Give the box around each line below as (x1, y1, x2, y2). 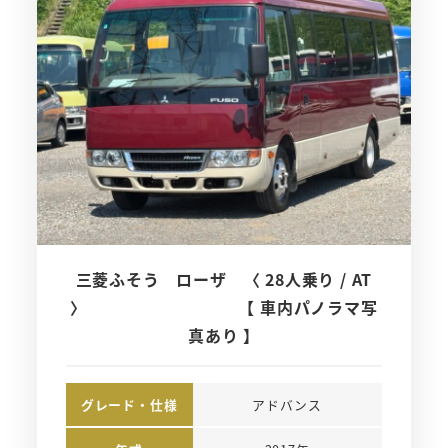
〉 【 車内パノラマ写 (70, 294, 378, 319)
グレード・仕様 (80, 394, 178, 414)
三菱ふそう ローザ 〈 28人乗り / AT (75, 266, 373, 291)
